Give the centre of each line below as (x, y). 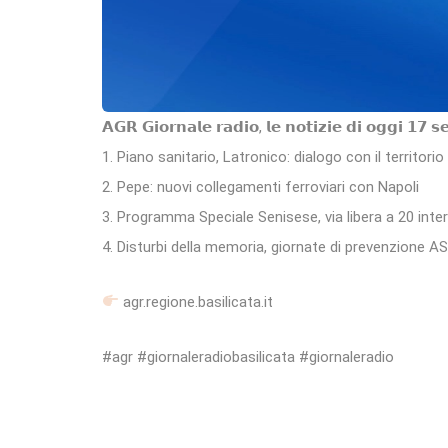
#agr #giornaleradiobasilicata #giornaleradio (248, 356)
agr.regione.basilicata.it (196, 301)
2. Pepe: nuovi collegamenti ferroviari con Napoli (260, 186)
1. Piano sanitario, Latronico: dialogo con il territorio (273, 156)
